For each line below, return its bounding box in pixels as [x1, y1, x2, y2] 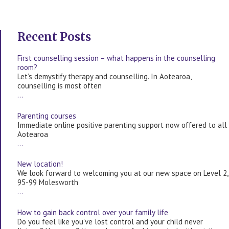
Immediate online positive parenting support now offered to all [17, 120, 227, 130]
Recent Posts [17, 30, 91, 44]
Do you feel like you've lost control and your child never [17, 216, 203, 226]
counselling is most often [17, 81, 102, 91]
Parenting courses [17, 110, 76, 121]
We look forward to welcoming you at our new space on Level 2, [17, 168, 228, 178]
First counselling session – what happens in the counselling [17, 53, 215, 63]
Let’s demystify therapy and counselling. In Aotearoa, [17, 72, 191, 82]
